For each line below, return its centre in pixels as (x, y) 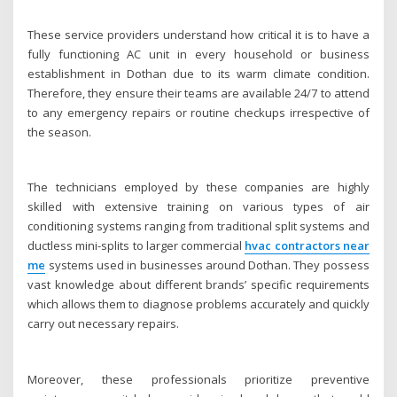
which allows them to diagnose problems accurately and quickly (198, 304)
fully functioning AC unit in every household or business (198, 54)
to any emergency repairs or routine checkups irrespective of (198, 112)
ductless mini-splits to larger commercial (136, 246)
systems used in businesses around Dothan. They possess (207, 265)
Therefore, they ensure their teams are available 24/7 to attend (198, 93)
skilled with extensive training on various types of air (198, 207)
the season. (60, 132)
